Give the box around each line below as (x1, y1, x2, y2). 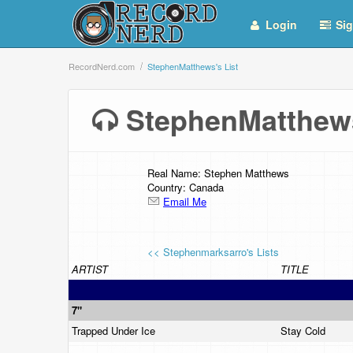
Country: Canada (147, 180, 224, 195)
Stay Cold (281, 323, 329, 338)
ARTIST (72, 262, 108, 277)
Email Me (163, 194, 206, 209)
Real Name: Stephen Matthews (147, 165, 289, 180)
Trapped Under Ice (72, 323, 158, 338)
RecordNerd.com (69, 60, 135, 72)
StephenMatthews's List (147, 60, 238, 72)
